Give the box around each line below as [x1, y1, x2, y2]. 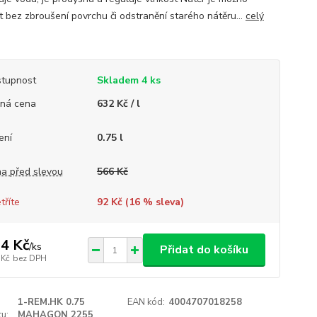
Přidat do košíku [159, 242, 248, 258]
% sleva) [139, 195, 184, 209]
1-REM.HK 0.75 [17, 296, 85, 309]
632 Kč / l [96, 97, 140, 110]
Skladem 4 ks [96, 74, 161, 87]
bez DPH [12, 252, 47, 264]
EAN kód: [127, 296, 166, 309]
